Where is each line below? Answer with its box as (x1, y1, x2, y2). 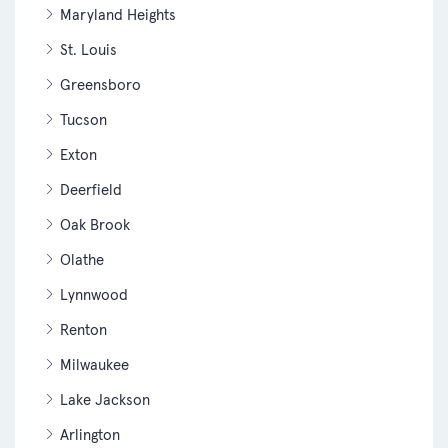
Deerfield (60, 179, 122, 199)
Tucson (60, 109, 107, 129)
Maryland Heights (60, 4, 176, 24)
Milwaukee (60, 354, 129, 374)
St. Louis (60, 39, 117, 59)
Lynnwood (60, 284, 128, 304)
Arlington (60, 424, 120, 444)
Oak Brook (60, 214, 130, 234)
